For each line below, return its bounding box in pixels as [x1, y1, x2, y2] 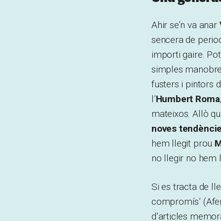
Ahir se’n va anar [151, 19, 220, 31]
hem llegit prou [151, 137, 215, 149]
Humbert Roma [155, 93, 220, 105]
